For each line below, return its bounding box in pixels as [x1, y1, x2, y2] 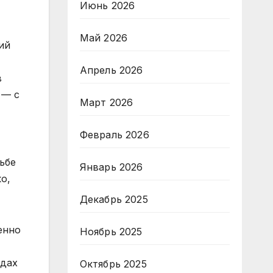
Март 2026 [79, 96, 133, 108]
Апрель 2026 [79, 64, 143, 76]
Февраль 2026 [79, 129, 149, 141]
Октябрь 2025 [79, 258, 147, 270]
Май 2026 [79, 32, 128, 44]
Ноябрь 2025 [79, 225, 143, 238]
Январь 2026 [79, 161, 143, 173]
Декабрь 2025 [79, 193, 148, 205]
